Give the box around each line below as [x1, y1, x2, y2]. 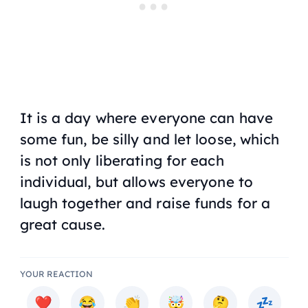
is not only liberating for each [19, 151, 224, 169]
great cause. [19, 214, 105, 233]
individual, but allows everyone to [19, 172, 253, 190]
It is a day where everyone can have [19, 108, 274, 126]
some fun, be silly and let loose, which [19, 129, 280, 148]
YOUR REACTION [19, 268, 93, 279]
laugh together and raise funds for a [19, 193, 271, 212]
